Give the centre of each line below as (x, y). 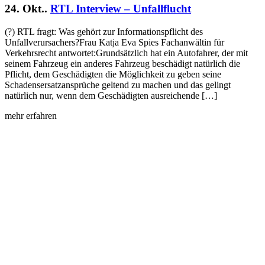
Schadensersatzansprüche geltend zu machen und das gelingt (118, 85)
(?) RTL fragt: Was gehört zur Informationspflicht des (104, 31)
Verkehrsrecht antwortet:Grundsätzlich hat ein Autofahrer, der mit (126, 53)
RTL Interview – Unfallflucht (121, 8)
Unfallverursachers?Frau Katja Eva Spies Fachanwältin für (114, 42)
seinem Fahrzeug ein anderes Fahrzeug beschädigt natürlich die (122, 63)
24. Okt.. (26, 8)
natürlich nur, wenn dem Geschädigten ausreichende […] (111, 95)
